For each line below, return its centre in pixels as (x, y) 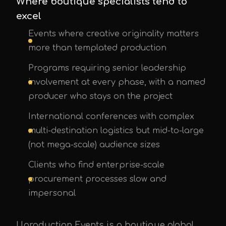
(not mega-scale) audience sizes (94, 145)
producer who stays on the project (100, 96)
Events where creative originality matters (114, 34)
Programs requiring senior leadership (107, 68)
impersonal (52, 193)
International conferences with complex (111, 117)
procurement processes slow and (97, 179)
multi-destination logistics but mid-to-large (116, 131)
